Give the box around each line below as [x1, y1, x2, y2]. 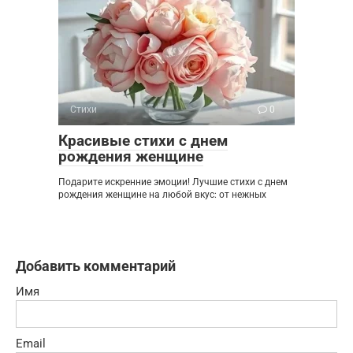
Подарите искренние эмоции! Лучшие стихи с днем [58, 176, 288, 188]
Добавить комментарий [16, 258, 176, 275]
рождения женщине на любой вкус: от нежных [58, 189, 266, 201]
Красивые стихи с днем [58, 132, 228, 150]
